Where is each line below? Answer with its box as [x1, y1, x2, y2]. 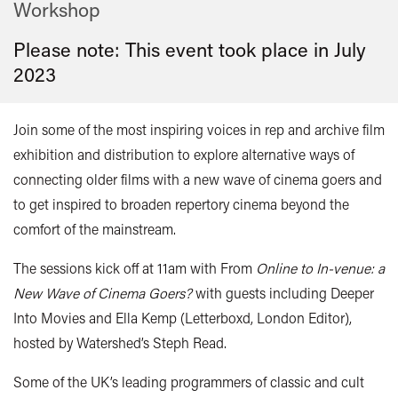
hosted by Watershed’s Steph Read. [13, 333, 227, 353]
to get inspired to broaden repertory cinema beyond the [13, 195, 349, 214]
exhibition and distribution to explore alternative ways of [13, 145, 354, 164]
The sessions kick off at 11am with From [13, 259, 256, 278]
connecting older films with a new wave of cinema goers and [13, 170, 382, 189]
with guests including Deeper [192, 283, 374, 303]
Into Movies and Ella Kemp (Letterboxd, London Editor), [13, 308, 352, 328]
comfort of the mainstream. [13, 219, 176, 239]
